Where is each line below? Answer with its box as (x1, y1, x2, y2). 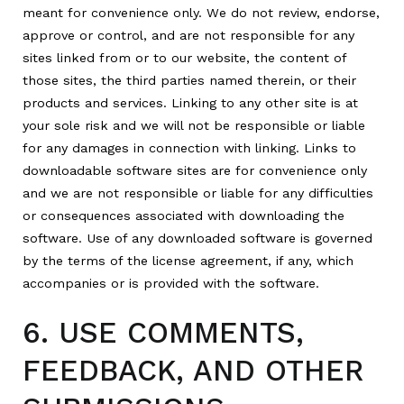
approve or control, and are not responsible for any (23, 28, 354, 43)
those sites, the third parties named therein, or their (23, 73, 356, 88)
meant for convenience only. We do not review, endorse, (23, 5, 380, 21)
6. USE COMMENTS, (23, 315, 304, 350)
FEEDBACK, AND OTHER (23, 353, 363, 388)
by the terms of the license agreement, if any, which (23, 253, 353, 269)
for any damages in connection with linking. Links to (23, 141, 356, 156)
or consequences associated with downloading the (23, 208, 344, 224)
